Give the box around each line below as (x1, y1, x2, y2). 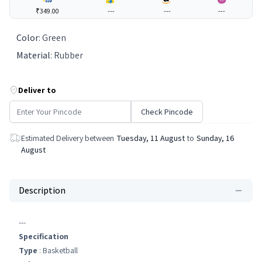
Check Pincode (141, 106, 193, 117)
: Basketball (37, 245, 78, 256)
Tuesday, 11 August (116, 133, 185, 143)
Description (19, 184, 65, 196)
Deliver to (18, 85, 56, 95)
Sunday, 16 (196, 133, 235, 143)
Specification (19, 231, 68, 242)
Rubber (54, 49, 83, 61)
